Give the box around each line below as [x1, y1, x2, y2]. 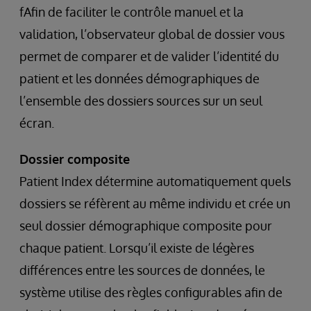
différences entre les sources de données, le [19, 262, 265, 278]
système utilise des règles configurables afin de [19, 284, 283, 300]
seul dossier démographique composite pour [19, 217, 272, 233]
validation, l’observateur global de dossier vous [19, 26, 285, 42]
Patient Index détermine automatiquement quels [19, 173, 291, 189]
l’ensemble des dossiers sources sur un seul [19, 92, 262, 108]
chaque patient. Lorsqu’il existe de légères [19, 239, 254, 255]
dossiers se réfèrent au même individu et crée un [19, 195, 290, 211]
